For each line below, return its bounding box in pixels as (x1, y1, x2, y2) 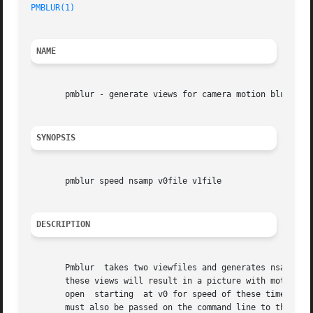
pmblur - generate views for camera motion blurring (31, 89, 310, 100)
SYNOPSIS (36, 133, 76, 143)
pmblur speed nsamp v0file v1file (31, 176, 222, 187)
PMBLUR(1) (31, 3, 75, 13)
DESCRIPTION (36, 219, 91, 230)
